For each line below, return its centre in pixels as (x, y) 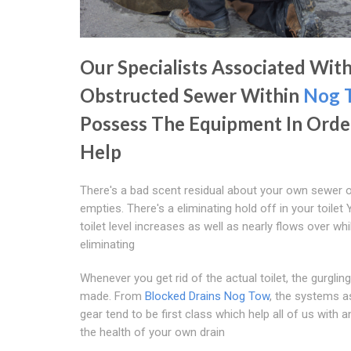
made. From (112, 296)
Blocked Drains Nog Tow (207, 296)
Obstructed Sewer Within (192, 95)
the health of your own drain (152, 332)
